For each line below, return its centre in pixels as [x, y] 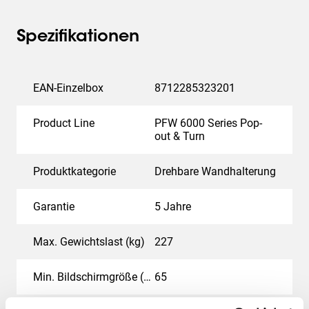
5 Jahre [173, 207]
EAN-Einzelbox [68, 88]
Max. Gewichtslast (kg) [89, 242]
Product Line [64, 123]
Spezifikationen [78, 37]
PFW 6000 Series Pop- [208, 123]
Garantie [54, 207]
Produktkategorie [74, 171]
